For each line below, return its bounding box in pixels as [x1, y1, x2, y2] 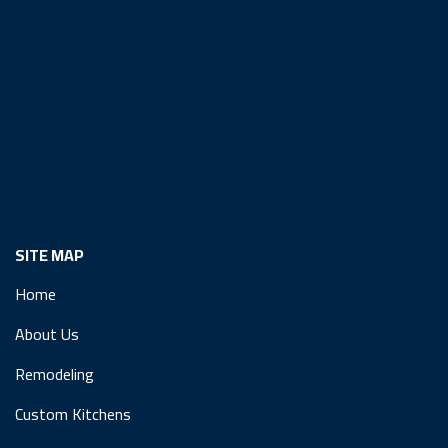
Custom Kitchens [15, 398, 131, 429]
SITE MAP [15, 239, 84, 270]
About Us [15, 318, 79, 349]
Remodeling [15, 358, 94, 389]
